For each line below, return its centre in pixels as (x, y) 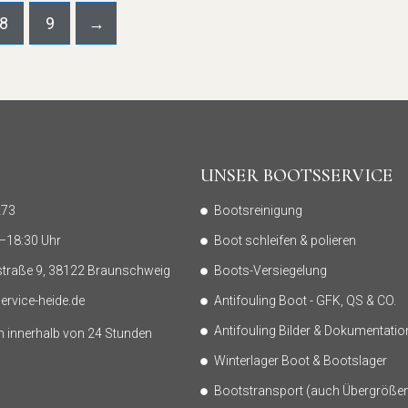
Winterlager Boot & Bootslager (300, 361)
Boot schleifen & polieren (285, 241)
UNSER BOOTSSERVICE (296, 176)
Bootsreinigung (258, 211)
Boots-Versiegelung (270, 271)
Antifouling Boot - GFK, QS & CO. (305, 301)
